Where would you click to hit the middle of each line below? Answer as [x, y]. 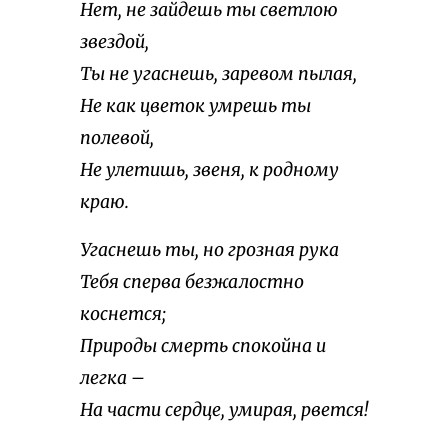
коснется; [123, 314]
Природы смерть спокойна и [203, 346]
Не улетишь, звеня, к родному [209, 170]
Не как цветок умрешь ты [195, 106]
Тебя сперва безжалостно [192, 282]
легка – [112, 378]
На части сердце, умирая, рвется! [224, 410]
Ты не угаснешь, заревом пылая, [218, 74]
